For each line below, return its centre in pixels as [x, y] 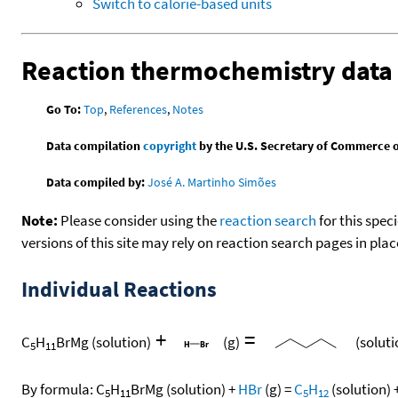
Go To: [64, 110]
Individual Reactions [119, 290]
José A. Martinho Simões [212, 183]
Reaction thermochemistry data [207, 70]
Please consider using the [139, 221]
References [139, 110]
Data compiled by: [96, 183]
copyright [170, 146]
